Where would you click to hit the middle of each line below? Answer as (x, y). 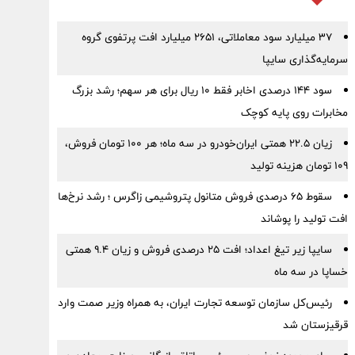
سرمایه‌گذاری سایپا (305, 59)
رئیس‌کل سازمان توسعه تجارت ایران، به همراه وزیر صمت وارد (195, 303)
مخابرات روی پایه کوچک (294, 113)
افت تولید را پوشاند (304, 219)
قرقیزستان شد (315, 325)
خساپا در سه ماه (311, 272)
